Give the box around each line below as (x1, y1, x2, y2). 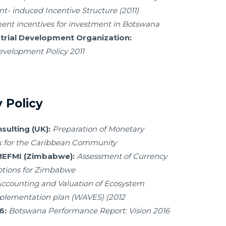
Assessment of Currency (77, 151, 167, 161)
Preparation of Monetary (52, 124, 144, 134)
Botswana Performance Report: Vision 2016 (9, 205, 169, 215)
